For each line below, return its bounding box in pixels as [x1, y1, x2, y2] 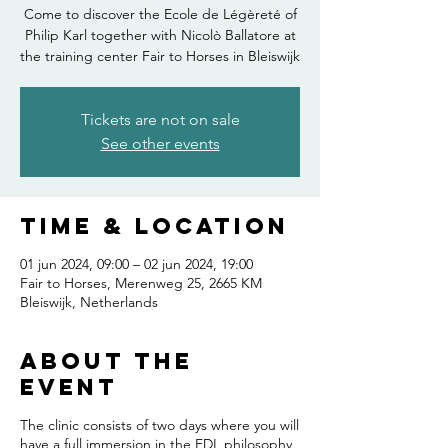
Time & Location [20, 212, 289, 240]
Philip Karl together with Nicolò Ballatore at [24, 26, 296, 44]
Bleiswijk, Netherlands [20, 293, 158, 311]
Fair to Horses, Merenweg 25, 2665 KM [20, 274, 262, 292]
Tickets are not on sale [80, 110, 240, 129]
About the [20, 347, 193, 375]
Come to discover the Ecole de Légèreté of [23, 5, 297, 23]
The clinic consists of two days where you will [20, 416, 299, 434]
